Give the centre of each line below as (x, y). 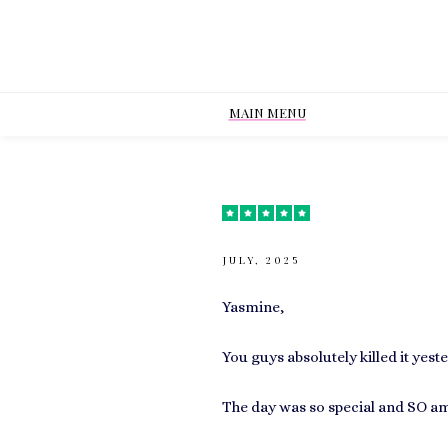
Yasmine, (253, 307)
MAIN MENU (267, 112)
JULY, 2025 (261, 260)
